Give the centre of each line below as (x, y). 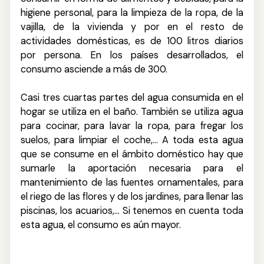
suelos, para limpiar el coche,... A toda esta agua (132, 140)
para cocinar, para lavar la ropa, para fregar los (132, 126)
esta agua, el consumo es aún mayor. (101, 225)
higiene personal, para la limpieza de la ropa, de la (132, 13)
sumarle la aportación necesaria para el (132, 169)
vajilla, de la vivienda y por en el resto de (132, 27)
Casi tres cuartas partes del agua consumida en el (132, 98)
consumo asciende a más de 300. (94, 70)
